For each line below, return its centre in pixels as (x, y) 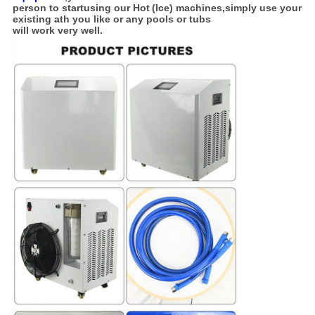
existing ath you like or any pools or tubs (111, 19)
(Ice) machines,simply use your (226, 7)
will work (35, 30)
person (29, 7)
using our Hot (116, 7)
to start (65, 7)
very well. (80, 30)
